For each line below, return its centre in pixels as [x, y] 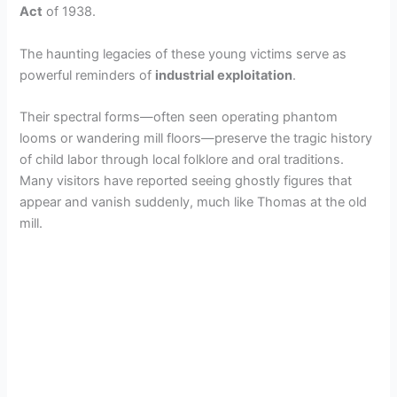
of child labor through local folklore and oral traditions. [182, 160]
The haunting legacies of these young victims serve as [183, 54]
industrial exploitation [224, 75]
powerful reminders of [88, 75]
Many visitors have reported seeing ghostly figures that [186, 181]
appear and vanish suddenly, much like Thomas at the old [194, 202]
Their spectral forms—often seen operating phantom [179, 117]
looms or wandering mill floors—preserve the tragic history [196, 138]
